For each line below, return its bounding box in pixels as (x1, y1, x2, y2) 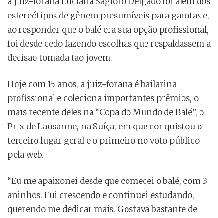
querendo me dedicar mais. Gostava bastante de (7, 204, 197, 215)
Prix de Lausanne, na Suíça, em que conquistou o (7, 121, 202, 132)
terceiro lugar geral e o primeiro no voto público (7, 135, 200, 146)
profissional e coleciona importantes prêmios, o (7, 93, 199, 104)
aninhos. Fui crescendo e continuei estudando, (7, 190, 194, 201)
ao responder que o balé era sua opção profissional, (7, 24, 209, 36)
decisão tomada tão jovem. (7, 53, 112, 64)
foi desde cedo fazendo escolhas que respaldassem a (7, 38, 211, 50)
